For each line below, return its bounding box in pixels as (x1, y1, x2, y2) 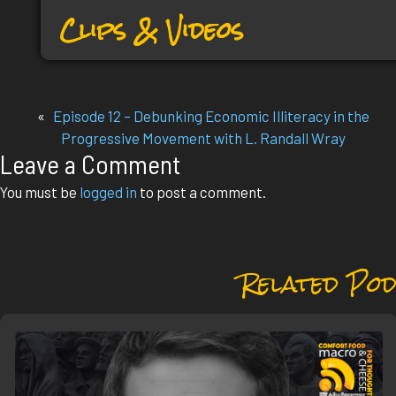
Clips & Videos (59, 5, 245, 56)
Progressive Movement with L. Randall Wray (61, 129, 346, 148)
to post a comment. (137, 183, 266, 202)
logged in (80, 183, 137, 202)
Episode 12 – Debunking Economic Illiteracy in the (53, 107, 370, 126)
